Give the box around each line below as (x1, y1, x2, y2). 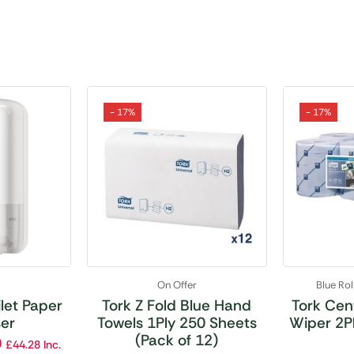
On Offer (156, 277, 197, 292)
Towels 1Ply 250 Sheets (96, 312, 257, 333)
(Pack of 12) (135, 330, 219, 350)
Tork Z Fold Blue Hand (102, 295, 252, 315)
